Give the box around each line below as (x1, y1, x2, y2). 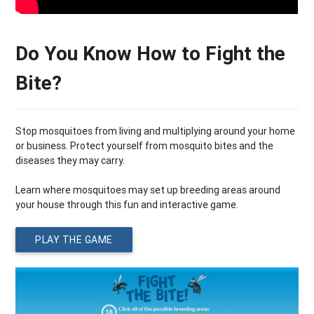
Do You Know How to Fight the (15, 41, 286, 66)
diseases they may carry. (15, 154, 125, 168)
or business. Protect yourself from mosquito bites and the (15, 139, 274, 153)
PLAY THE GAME (35, 233, 113, 247)
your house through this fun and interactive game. (15, 198, 239, 212)
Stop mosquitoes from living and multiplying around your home (15, 125, 296, 138)
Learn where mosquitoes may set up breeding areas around (15, 184, 281, 197)
